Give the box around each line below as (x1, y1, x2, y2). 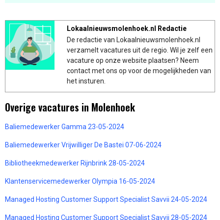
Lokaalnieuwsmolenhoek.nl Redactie (67, 24, 187, 32)
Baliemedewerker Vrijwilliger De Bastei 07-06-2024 (5, 140, 162, 149)
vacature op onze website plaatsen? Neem (67, 56, 199, 64)
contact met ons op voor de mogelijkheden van (67, 66, 211, 75)
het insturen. (67, 77, 106, 85)
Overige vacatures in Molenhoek (5, 99, 135, 114)
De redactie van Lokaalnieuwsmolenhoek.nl (67, 35, 200, 44)
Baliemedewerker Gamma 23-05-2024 (5, 122, 124, 131)
